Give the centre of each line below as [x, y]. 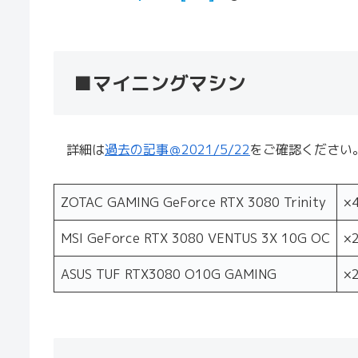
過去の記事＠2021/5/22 [177, 149]
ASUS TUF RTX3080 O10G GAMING [169, 274]
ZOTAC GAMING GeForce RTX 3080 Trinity [193, 202]
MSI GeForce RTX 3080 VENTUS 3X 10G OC [195, 238]
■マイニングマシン [160, 84]
